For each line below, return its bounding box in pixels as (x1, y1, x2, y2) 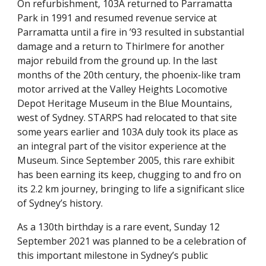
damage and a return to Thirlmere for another (17, 40, 225, 53)
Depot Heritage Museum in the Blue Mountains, (17, 97, 233, 110)
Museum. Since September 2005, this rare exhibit (17, 154, 235, 167)
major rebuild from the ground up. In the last (17, 54, 218, 67)
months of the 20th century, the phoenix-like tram (17, 68, 241, 81)
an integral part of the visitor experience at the (17, 140, 227, 153)
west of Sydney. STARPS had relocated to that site (17, 111, 237, 124)
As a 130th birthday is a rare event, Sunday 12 (17, 220, 220, 233)
